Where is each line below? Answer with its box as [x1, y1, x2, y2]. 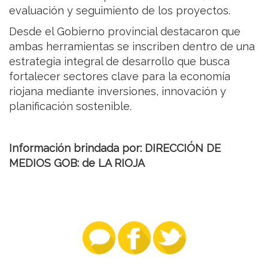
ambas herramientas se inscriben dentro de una [9, 39, 255, 53]
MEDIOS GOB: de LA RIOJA [9, 156, 145, 169]
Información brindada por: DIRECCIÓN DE [9, 141, 221, 154]
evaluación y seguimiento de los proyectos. [9, 4, 230, 17]
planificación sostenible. [9, 99, 132, 112]
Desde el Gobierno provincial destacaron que [9, 25, 240, 38]
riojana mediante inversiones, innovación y [9, 84, 226, 98]
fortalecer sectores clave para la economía [9, 69, 230, 83]
